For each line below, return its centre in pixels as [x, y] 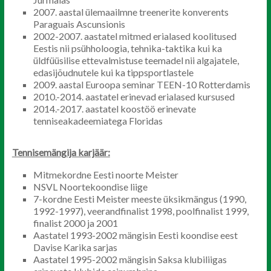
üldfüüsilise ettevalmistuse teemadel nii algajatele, [136, 60]
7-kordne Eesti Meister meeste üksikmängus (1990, [139, 199]
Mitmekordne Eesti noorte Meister [106, 175]
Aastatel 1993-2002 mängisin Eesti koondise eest [135, 235]
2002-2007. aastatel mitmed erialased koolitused [135, 36]
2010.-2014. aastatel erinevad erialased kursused [134, 96]
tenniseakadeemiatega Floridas [98, 121]
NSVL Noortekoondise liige [90, 187]
